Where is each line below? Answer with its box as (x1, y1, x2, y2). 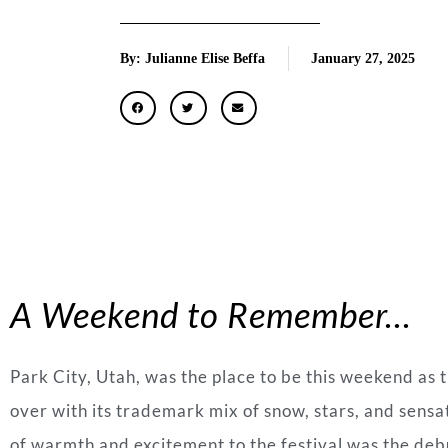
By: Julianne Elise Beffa (120, 50, 265, 66)
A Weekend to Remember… (10, 293, 411, 336)
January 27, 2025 (311, 50, 415, 66)
